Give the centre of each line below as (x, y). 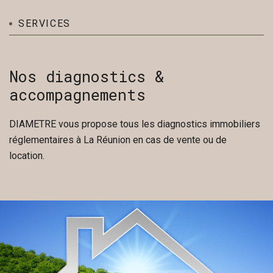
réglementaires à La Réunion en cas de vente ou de (118, 140)
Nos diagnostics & (87, 76)
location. (27, 155)
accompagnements (77, 94)
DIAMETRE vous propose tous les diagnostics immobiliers (135, 124)
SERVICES (44, 23)
